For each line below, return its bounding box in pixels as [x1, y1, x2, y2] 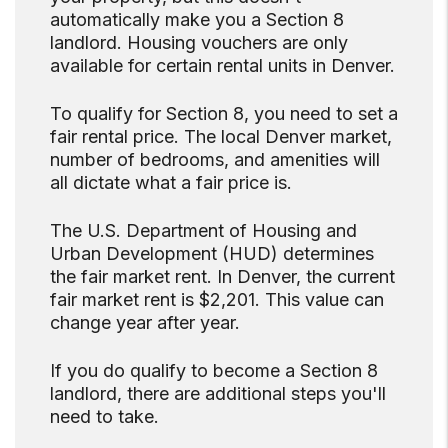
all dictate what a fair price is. [50, 172, 292, 194]
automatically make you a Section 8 [50, 9, 344, 31]
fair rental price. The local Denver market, [50, 126, 392, 148]
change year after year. [50, 312, 240, 334]
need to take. [50, 406, 159, 428]
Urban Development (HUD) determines [50, 243, 374, 265]
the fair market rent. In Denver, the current [50, 266, 395, 288]
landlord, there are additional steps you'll [50, 383, 386, 405]
